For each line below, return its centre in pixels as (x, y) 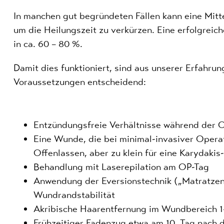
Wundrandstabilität (74, 194)
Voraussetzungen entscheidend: (79, 81)
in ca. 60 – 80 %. (48, 43)
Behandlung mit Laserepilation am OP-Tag (121, 166)
